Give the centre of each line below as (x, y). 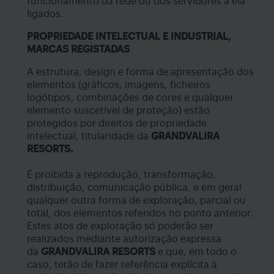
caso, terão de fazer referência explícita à (122, 265)
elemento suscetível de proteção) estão (118, 110)
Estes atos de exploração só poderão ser (120, 226)
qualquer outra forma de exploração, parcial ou (136, 200)
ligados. (45, 14)
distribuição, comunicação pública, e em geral (134, 187)
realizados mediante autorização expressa (124, 239)
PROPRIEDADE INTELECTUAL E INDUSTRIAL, (129, 36)
